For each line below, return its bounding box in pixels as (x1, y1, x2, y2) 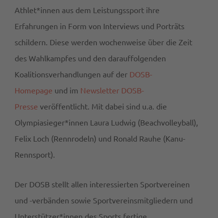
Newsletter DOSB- (80, 85, 144, 95)
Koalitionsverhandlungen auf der (15, 69, 129, 79)
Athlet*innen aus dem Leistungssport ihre (15, 5, 160, 15)
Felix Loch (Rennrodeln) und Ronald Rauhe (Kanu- (15, 133, 185, 144)
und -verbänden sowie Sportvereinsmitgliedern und (15, 195, 193, 205)
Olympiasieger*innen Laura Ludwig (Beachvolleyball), (15, 117, 198, 127)
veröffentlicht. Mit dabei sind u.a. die (38, 101, 167, 111)
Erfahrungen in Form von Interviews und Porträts (15, 21, 184, 31)
